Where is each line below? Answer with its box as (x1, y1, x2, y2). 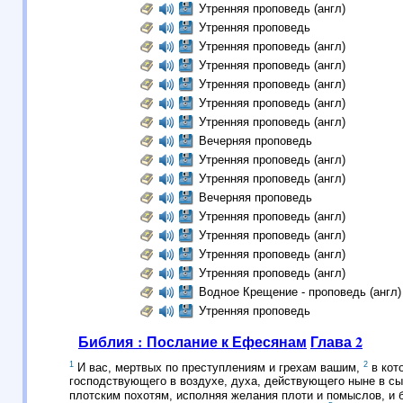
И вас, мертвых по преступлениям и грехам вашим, (74, 361, 363, 375)
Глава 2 (310, 331, 363, 352)
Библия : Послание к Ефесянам (78, 331, 307, 352)
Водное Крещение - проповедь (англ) (198, 285, 401, 299)
